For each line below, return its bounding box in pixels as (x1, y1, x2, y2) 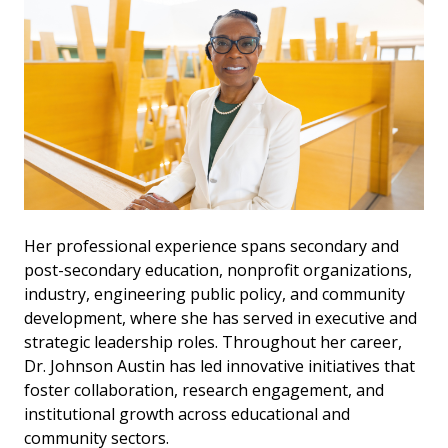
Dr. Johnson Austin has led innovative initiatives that (24, 355, 415, 378)
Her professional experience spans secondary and (24, 235, 399, 258)
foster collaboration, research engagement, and (24, 379, 384, 402)
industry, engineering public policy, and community (24, 283, 405, 306)
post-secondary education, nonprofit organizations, (24, 259, 412, 282)
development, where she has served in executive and (24, 307, 417, 330)
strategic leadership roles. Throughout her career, (24, 331, 402, 354)
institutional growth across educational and (24, 403, 350, 426)
